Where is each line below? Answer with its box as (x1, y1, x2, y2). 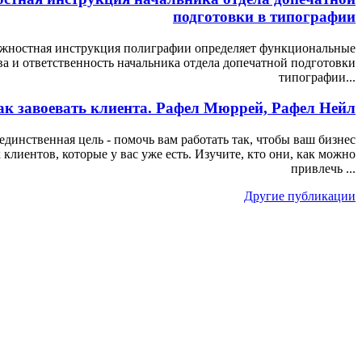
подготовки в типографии (173, 7, 356, 25)
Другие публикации (244, 189, 356, 203)
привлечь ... (291, 162, 356, 175)
